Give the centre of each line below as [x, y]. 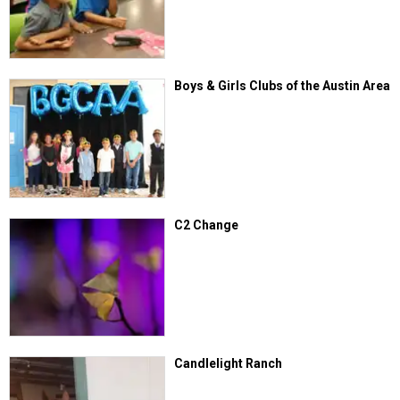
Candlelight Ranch [229, 363]
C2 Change [207, 225]
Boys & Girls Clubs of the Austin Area [283, 86]
